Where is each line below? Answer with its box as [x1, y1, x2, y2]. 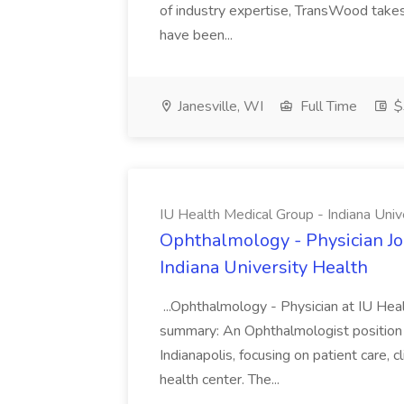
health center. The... [160, 370, 283, 390]
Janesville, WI [174, 96, 263, 116]
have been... [160, 25, 236, 45]
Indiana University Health [160, 255, 368, 280]
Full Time [297, 96, 357, 116]
